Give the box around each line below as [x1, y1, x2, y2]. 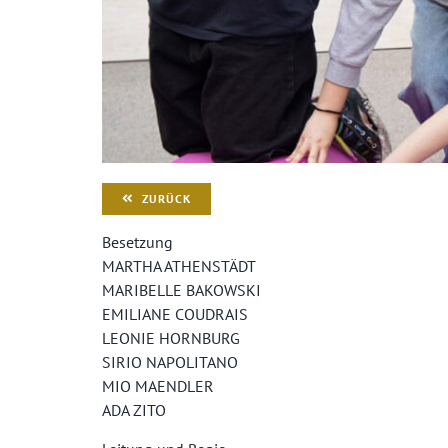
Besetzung [101, 232, 173, 253]
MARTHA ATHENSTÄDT [101, 256, 256, 277]
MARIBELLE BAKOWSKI [101, 280, 261, 301]
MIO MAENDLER [101, 376, 214, 397]
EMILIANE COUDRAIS [101, 304, 248, 325]
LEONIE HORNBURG [101, 328, 240, 349]
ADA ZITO [101, 400, 166, 421]
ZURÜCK [142, 191, 192, 207]
